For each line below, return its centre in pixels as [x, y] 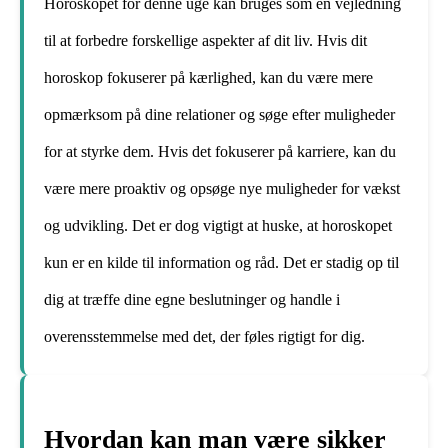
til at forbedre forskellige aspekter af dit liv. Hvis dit [205, 41]
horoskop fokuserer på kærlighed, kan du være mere [208, 78]
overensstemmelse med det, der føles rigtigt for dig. [204, 337]
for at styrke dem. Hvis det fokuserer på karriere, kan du [220, 152]
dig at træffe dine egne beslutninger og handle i [192, 300]
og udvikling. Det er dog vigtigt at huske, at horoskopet [218, 226]
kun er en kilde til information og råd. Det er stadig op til [221, 263]
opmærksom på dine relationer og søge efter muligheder [219, 115]
